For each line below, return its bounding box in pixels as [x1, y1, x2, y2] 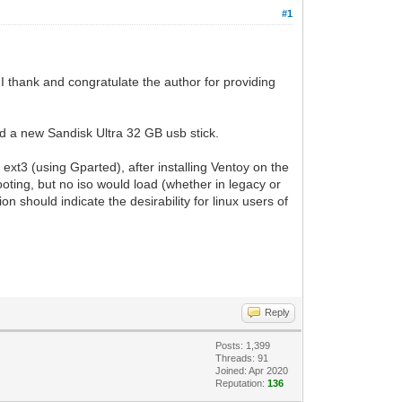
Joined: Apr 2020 [215, 364, 289, 376]
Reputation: [215, 377, 268, 389]
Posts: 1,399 [215, 339, 271, 351]
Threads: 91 [215, 352, 269, 363]
